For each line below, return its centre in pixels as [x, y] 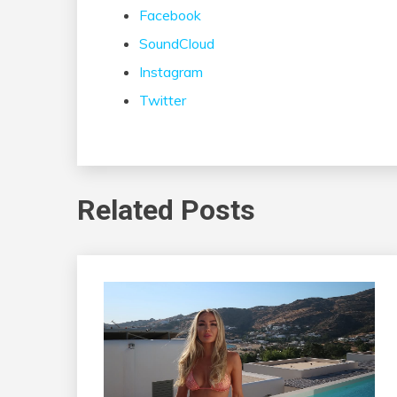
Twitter [163, 100]
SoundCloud [177, 43]
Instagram [171, 71]
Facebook [170, 15]
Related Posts [166, 210]
